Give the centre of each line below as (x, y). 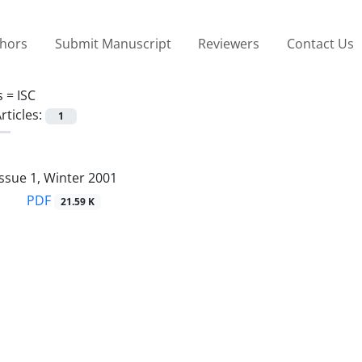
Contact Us (320, 43)
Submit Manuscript (113, 43)
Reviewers (229, 43)
